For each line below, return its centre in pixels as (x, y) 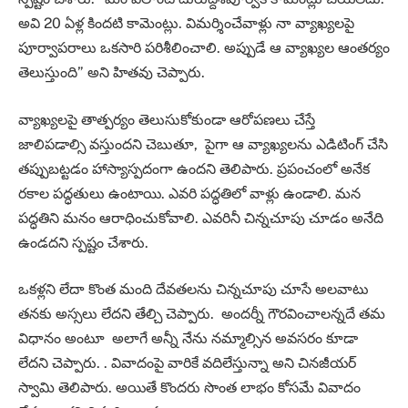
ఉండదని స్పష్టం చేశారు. (85, 242)
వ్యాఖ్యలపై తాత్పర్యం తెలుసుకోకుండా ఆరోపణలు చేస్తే (167, 119)
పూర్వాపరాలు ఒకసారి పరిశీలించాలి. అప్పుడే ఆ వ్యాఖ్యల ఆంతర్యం (204, 48)
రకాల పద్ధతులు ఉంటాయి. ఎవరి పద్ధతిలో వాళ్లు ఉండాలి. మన (189, 193)
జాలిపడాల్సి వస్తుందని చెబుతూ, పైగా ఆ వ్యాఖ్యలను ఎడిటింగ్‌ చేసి (203, 144)
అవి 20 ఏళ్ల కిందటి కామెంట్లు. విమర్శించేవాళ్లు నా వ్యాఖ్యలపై (186, 24)
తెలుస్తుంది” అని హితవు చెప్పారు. (113, 73)
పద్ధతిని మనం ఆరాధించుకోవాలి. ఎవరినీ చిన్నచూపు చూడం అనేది (201, 218)
